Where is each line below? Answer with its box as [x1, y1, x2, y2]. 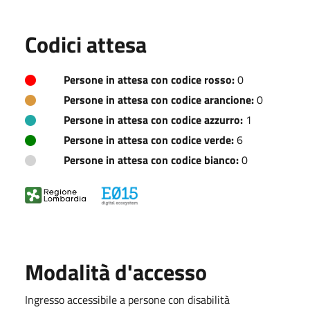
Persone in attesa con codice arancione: [64, 91, 254, 108]
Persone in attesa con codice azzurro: [64, 111, 243, 128]
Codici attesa [25, 27, 147, 61]
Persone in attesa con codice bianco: [64, 151, 239, 168]
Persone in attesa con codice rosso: [64, 71, 235, 88]
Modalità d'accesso [25, 255, 207, 289]
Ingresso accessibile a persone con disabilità [25, 291, 230, 308]
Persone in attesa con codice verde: [64, 131, 234, 148]
